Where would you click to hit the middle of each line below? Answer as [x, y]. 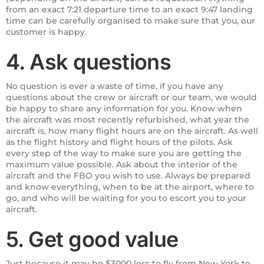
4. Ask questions [89, 62]
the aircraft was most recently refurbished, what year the [128, 119]
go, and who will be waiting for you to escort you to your [126, 198]
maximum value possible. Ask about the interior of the [122, 164]
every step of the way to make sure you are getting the [124, 153]
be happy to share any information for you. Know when [124, 108]
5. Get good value [92, 239]
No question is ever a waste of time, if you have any [115, 86]
